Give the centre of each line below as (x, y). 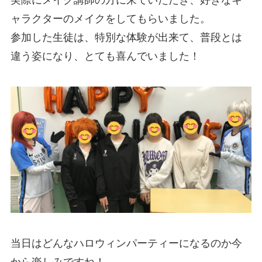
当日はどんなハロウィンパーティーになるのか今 (126, 243)
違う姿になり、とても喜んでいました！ (105, 56)
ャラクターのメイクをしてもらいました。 (110, 18)
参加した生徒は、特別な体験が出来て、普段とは (126, 37)
